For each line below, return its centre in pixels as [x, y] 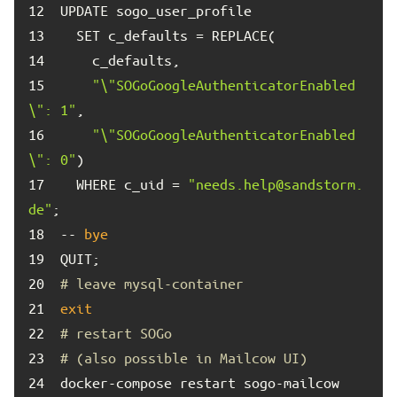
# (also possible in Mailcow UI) [184, 358]
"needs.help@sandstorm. [276, 184]
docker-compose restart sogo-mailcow [200, 382]
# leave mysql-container [152, 283]
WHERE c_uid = [124, 184]
